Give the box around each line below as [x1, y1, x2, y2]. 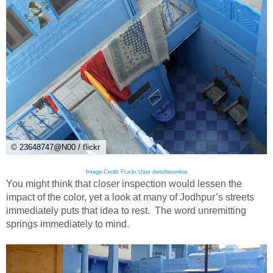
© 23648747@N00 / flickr [11, 143, 100, 152]
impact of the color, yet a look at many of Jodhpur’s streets [6, 192, 254, 203]
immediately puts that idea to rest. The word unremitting [6, 205, 246, 216]
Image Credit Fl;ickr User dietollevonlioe [85, 169, 188, 175]
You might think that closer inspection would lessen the [6, 179, 242, 190]
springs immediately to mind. [6, 219, 129, 230]
